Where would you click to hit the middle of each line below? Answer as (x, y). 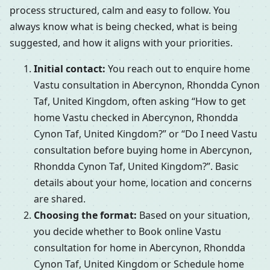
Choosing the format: (85, 215)
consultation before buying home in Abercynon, (143, 150)
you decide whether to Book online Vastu (127, 232)
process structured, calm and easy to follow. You (120, 11)
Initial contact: (70, 69)
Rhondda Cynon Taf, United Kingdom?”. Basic (136, 167)
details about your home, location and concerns (143, 183)
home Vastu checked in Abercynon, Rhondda (136, 118)
